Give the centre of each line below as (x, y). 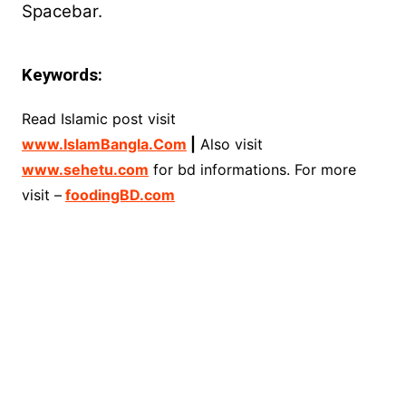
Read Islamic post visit (98, 118)
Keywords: (64, 75)
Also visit (229, 144)
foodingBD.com (120, 194)
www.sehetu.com (85, 169)
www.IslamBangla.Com (104, 144)
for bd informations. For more (252, 169)
